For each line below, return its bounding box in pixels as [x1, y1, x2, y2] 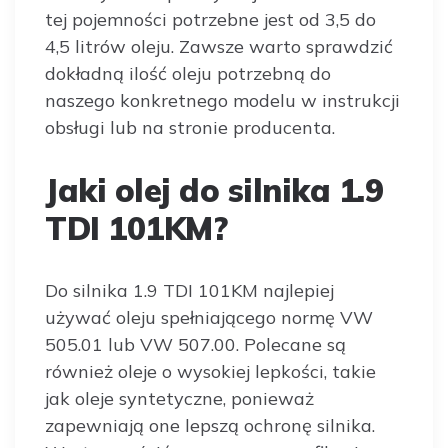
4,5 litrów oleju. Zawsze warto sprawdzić [45, 35, 393, 58]
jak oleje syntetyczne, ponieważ [45, 387, 314, 410]
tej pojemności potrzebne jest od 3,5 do [45, 8, 376, 31]
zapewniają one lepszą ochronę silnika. [45, 414, 375, 437]
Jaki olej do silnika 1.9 [45, 170, 383, 210]
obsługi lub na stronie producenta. [45, 116, 335, 139]
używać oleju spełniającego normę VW [45, 306, 373, 329]
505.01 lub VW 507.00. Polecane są [45, 333, 346, 356]
